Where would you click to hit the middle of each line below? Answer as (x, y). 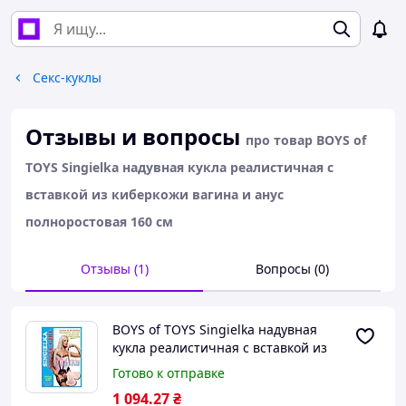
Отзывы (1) (114, 269)
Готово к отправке (169, 373)
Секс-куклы (67, 77)
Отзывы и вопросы (133, 136)
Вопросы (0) (292, 269)
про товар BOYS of (306, 140)
